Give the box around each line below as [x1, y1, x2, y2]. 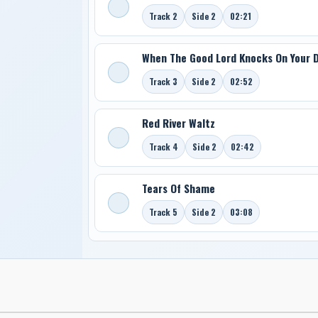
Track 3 [148, 75, 177, 87]
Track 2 [148, 9, 177, 22]
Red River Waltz [141, 114, 215, 131]
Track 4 [148, 140, 178, 153]
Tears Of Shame [141, 180, 215, 196]
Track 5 [148, 205, 177, 218]
